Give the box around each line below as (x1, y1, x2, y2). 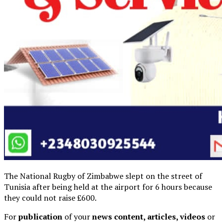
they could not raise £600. (4, 192, 97, 203)
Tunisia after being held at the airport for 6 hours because (4, 181, 212, 192)
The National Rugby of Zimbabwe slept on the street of (4, 170, 202, 181)
